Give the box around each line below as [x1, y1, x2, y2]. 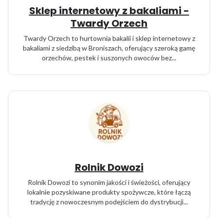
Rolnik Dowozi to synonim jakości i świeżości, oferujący [28, 178, 190, 186]
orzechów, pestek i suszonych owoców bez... [42, 54, 176, 62]
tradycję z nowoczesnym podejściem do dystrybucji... [30, 198, 188, 206]
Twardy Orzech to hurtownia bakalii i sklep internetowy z [23, 34, 195, 42]
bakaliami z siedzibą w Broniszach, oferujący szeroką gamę [23, 44, 195, 52]
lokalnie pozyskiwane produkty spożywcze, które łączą [27, 188, 191, 196]
